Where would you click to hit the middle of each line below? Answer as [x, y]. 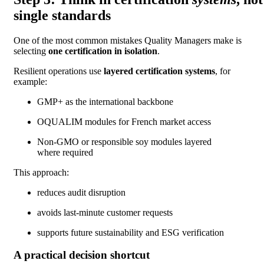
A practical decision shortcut [82, 255]
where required [66, 152]
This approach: [42, 172]
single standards [62, 15]
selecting [31, 51]
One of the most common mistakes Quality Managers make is [128, 40]
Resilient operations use [59, 71]
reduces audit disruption [82, 192]
